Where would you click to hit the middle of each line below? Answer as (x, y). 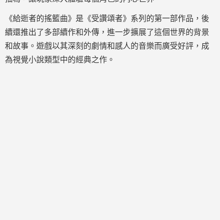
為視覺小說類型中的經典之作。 (60, 60)
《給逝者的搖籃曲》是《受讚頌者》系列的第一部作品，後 (107, 18)
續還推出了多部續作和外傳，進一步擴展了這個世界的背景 (107, 32)
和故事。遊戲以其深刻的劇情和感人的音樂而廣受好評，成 (107, 46)
